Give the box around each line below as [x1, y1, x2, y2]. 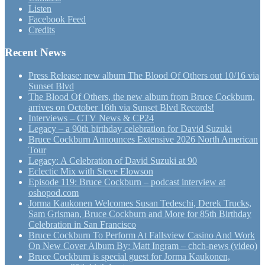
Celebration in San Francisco [28, 219, 136, 230]
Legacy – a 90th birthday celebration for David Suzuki [28, 123, 232, 134]
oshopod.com [28, 187, 79, 198]
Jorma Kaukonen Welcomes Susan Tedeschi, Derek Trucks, [28, 198, 251, 208]
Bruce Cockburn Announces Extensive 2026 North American [28, 134, 258, 144]
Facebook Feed [28, 14, 86, 24]
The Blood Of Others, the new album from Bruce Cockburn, [28, 91, 255, 102]
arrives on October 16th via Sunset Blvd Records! [28, 102, 214, 112]
